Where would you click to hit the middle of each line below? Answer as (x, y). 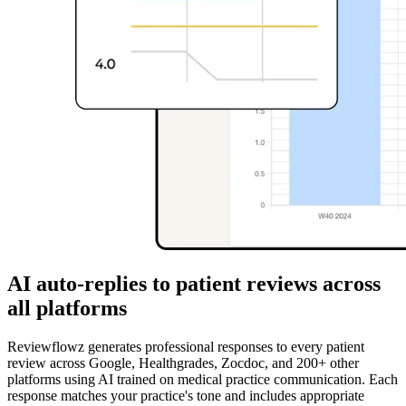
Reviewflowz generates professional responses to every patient (186, 346)
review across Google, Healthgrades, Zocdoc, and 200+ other (183, 362)
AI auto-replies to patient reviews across (194, 283)
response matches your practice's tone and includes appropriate (186, 395)
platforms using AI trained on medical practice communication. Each (203, 379)
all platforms (67, 308)
